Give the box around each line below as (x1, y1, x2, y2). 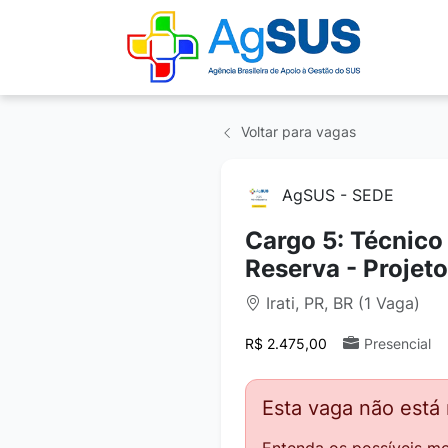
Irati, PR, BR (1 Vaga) (261, 292, 420, 313)
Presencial (364, 334, 431, 352)
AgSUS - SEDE (282, 185, 394, 205)
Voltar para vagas (237, 123, 356, 140)
